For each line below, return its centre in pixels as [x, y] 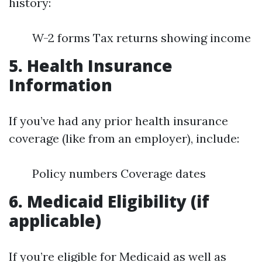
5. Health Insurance [91, 65]
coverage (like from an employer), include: [124, 138]
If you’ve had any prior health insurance [118, 121]
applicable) [55, 220]
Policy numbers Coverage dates [119, 173]
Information [61, 85]
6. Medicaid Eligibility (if [109, 201]
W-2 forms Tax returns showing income [142, 38]
